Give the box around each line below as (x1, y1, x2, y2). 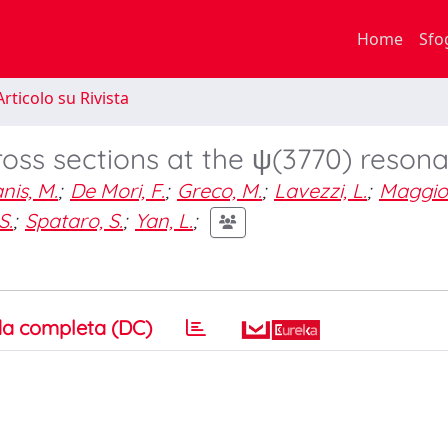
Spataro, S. (25, 207, 123, 233)
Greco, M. (177, 178, 262, 203)
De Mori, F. (70, 178, 165, 203)
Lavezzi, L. (274, 178, 367, 203)
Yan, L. (135, 207, 193, 233)
